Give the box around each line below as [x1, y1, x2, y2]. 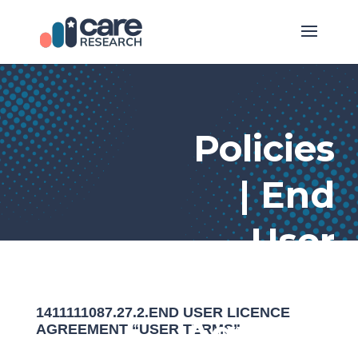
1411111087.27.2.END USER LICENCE [35, 304, 290, 320]
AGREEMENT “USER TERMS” [35, 321, 241, 337]
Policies [193, 126, 336, 170]
